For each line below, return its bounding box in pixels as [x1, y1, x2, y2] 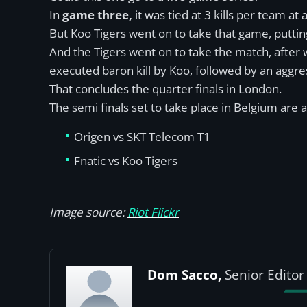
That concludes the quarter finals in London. [49, 81, 282, 97]
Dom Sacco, [147, 266, 221, 284]
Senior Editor [225, 266, 304, 284]
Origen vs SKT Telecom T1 [74, 129, 210, 145]
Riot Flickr [127, 204, 179, 220]
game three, [62, 7, 132, 23]
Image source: [49, 204, 127, 220]
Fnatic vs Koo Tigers [74, 153, 177, 169]
